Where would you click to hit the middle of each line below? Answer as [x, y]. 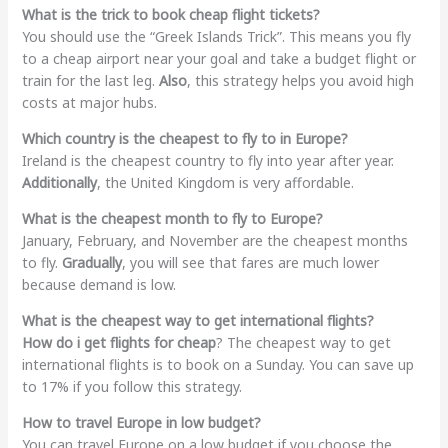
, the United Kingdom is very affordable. [225, 182]
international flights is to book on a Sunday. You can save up [217, 364]
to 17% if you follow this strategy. [131, 386]
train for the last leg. [90, 80]
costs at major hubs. [89, 102]
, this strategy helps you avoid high [300, 80]
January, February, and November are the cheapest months [214, 240]
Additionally [59, 182]
